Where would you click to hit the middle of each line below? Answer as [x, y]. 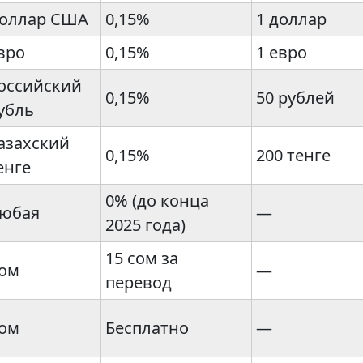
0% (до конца [157, 201]
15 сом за [142, 258]
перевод [139, 283]
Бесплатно [147, 328]
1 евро [282, 53]
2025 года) [145, 225]
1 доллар [291, 19]
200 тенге [293, 156]
